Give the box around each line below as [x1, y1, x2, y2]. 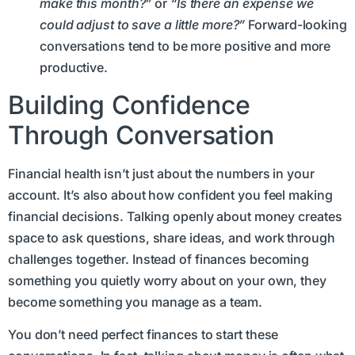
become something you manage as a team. [8, 293, 263, 310]
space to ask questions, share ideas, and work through [8, 229, 335, 246]
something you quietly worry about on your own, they [8, 272, 326, 288]
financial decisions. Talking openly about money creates [8, 208, 342, 224]
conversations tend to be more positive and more [40, 38, 331, 55]
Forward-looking [245, 17, 347, 33]
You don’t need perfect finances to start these [8, 326, 279, 343]
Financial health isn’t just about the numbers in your [8, 165, 315, 181]
